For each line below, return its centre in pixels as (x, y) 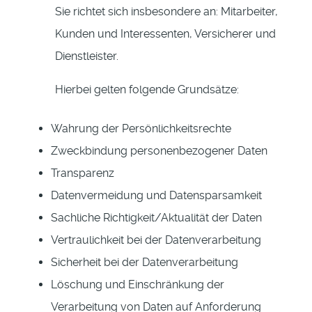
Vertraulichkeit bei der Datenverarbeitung (156, 240)
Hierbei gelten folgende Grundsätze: (148, 90)
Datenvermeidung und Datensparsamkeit (156, 196)
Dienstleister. (87, 56)
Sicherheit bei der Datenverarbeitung (145, 263)
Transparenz (83, 173)
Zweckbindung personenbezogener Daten (159, 151)
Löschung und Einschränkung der (138, 285)
